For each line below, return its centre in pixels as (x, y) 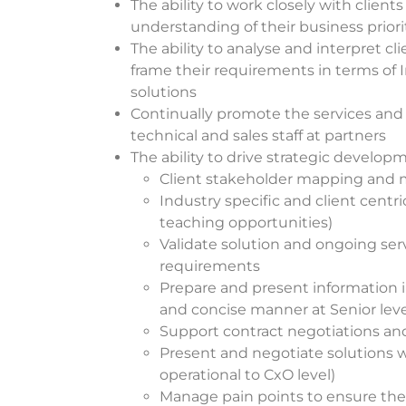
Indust (184, 200)
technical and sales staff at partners (258, 135)
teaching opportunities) (246, 222)
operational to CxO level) (247, 374)
